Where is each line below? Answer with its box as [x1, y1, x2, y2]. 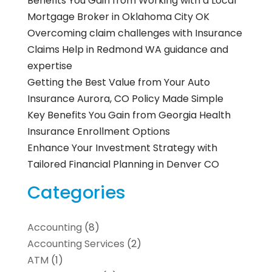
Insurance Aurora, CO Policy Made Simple [27, 91, 223, 106]
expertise [27, 58, 72, 73]
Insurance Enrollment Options [27, 124, 170, 138]
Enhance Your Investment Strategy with [27, 140, 217, 155]
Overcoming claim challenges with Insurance [27, 25, 242, 40]
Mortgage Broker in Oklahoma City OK [27, 9, 209, 24]
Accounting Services [27, 236, 124, 251]
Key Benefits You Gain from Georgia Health [27, 107, 231, 122]
